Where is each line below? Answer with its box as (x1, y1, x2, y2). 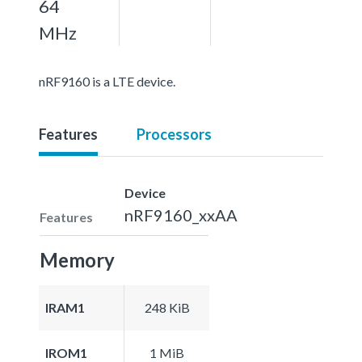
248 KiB (144, 299, 190, 315)
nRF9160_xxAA (124, 204, 238, 225)
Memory (40, 247, 115, 271)
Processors (137, 124, 212, 143)
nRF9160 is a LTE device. (39, 73, 175, 89)
